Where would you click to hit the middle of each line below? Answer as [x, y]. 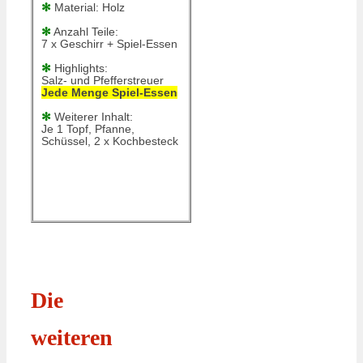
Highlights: [80, 68]
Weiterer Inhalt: [92, 117]
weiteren [72, 337]
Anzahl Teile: [85, 32]
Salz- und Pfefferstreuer [103, 81]
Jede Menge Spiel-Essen [110, 93]
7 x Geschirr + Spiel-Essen [110, 44]
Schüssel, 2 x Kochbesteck [110, 141]
